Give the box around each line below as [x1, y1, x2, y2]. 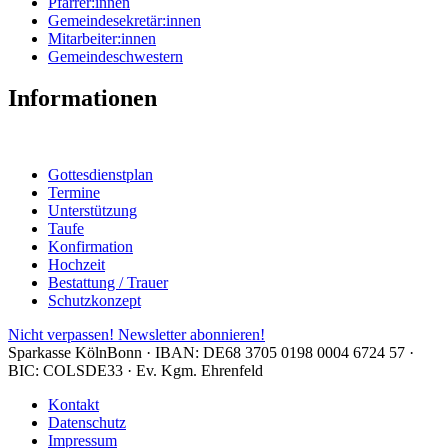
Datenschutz [48, 414, 126, 432]
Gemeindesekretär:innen [48, 11, 201, 29]
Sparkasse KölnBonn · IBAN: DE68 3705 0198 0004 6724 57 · [8, 344, 414, 362]
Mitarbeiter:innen [48, 29, 156, 47]
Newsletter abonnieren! [118, 326, 265, 344]
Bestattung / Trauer [48, 274, 168, 292]
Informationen [8, 85, 157, 112]
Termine [48, 184, 100, 202]
